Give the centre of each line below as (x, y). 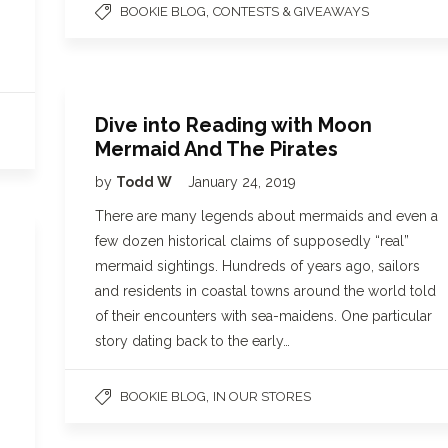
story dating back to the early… (192, 341)
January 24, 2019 (242, 182)
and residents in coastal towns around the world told (265, 291)
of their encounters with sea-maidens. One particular (263, 316)
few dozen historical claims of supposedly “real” (252, 241)
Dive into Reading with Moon (233, 125)
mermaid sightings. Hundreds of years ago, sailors (257, 266)
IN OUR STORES (262, 396)
